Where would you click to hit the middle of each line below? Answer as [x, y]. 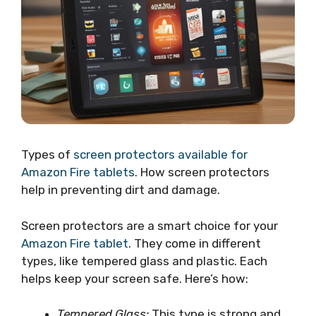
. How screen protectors [202, 172]
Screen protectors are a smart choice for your [150, 225]
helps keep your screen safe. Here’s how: [135, 278]
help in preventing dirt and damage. [121, 190]
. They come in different [195, 243]
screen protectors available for [160, 155]
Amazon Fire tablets [78, 172]
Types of [47, 155]
